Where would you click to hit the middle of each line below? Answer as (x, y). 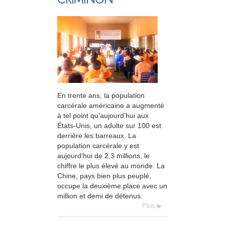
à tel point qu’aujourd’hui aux (103, 116)
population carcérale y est (98, 146)
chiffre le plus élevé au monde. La (111, 166)
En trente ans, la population (101, 96)
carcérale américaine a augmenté (111, 106)
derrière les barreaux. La (97, 136)
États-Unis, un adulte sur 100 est (109, 126)
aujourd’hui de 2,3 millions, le (103, 156)
